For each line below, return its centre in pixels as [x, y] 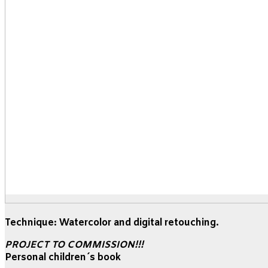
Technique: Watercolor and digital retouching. [112, 223]
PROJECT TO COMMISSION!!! [74, 245]
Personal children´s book [63, 258]
